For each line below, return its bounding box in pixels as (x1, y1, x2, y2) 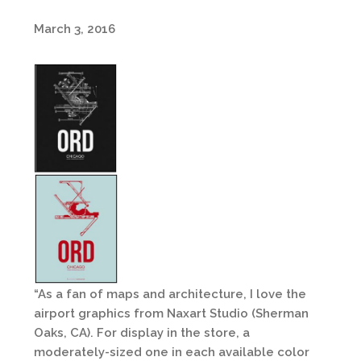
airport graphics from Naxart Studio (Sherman (34, 306, 309, 321)
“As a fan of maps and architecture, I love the (34, 287, 306, 301)
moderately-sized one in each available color (34, 345, 309, 359)
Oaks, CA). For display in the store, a (34, 326, 250, 340)
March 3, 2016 (34, 22, 115, 36)
